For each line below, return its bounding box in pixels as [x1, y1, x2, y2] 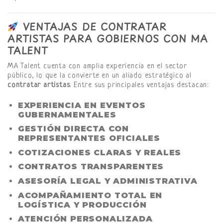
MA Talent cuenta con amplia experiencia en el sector [7, 62, 187, 71]
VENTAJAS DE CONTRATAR [18, 19, 167, 34]
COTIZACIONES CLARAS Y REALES [17, 147, 182, 157]
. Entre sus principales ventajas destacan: [70, 81, 209, 90]
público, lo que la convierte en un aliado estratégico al [7, 71, 192, 80]
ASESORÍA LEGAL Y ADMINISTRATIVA [17, 176, 198, 186]
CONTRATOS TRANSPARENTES [17, 162, 164, 172]
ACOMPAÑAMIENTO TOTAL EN [17, 190, 163, 200]
